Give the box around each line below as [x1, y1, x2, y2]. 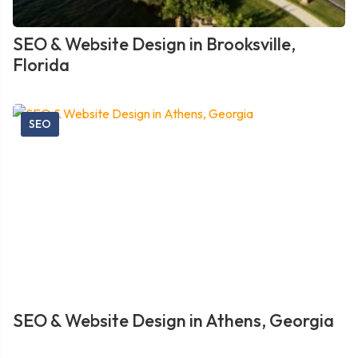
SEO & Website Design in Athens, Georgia [13, 309, 334, 332]
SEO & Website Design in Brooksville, [13, 33, 296, 55]
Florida [13, 54, 70, 76]
